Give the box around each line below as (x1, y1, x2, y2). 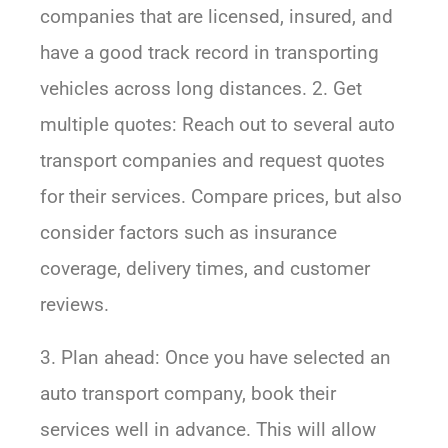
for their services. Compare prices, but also (40, 185, 402, 209)
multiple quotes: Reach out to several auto (40, 113, 395, 137)
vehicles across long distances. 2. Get (40, 77, 362, 101)
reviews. (40, 293, 109, 317)
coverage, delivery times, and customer (40, 257, 370, 281)
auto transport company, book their (40, 382, 336, 406)
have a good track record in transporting (40, 41, 379, 65)
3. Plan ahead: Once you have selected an (40, 346, 391, 370)
